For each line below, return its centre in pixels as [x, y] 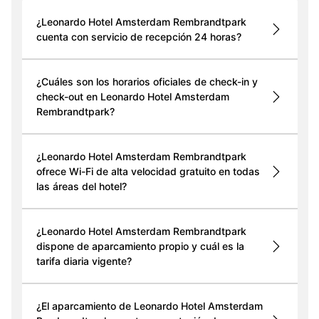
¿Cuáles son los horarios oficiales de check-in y [147, 82]
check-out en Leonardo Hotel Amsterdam [132, 97]
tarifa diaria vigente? [84, 261]
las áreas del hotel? [81, 187]
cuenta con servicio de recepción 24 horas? [138, 37]
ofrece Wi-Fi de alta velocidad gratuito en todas [148, 172]
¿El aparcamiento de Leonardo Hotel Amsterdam [149, 306]
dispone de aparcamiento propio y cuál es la [140, 246]
